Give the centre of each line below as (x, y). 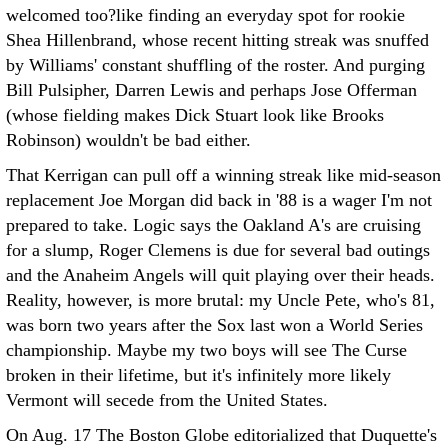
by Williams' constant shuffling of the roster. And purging (215, 65)
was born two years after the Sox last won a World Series (214, 325)
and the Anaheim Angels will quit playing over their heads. (220, 275)
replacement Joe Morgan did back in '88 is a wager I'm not (219, 200)
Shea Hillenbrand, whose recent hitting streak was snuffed (217, 40)
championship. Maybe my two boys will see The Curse (206, 350)
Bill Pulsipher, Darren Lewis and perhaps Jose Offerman (211, 90)
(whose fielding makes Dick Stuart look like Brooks (195, 115)
